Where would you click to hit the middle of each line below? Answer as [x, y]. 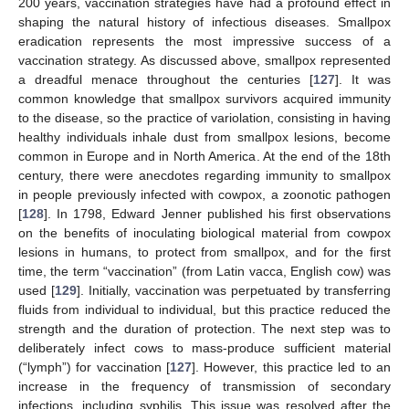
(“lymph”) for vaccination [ [94, 367]
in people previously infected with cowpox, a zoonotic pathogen [204, 194]
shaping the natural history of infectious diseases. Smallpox [204, 21]
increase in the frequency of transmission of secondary [204, 386]
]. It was [362, 79]
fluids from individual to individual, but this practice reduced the [204, 309]
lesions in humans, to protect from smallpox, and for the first [204, 252]
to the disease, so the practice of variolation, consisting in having [204, 117]
